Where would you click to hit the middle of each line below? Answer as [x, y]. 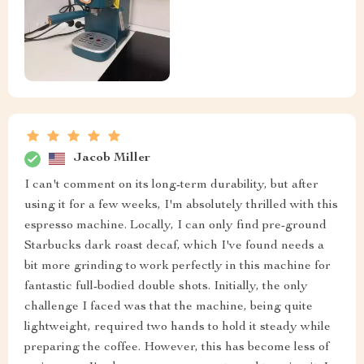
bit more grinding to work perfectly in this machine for [178, 266]
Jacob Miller [112, 159]
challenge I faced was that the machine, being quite [169, 307]
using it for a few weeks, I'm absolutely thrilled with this [181, 205]
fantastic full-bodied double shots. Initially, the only [166, 286]
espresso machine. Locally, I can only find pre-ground [175, 225]
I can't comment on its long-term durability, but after [171, 185]
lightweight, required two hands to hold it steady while [178, 327]
